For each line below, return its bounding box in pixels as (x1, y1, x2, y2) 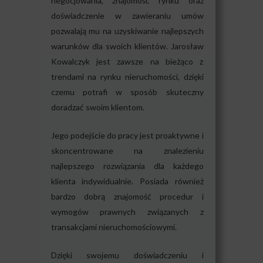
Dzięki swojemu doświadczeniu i (50, 250, 204, 261)
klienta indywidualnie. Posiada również (50, 176, 204, 187)
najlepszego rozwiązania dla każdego (50, 161, 204, 171)
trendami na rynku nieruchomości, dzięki (50, 72, 204, 82)
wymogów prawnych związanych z (50, 207, 204, 217)
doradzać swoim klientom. (50, 102, 144, 113)
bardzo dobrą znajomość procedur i (50, 191, 204, 202)
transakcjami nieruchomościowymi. (50, 222, 177, 232)
